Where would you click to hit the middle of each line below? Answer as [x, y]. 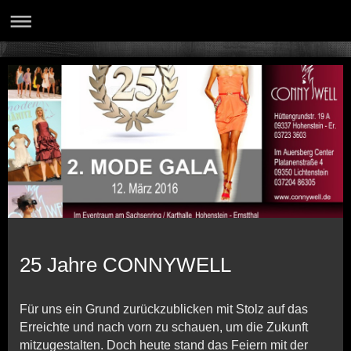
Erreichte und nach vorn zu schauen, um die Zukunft [164, 327]
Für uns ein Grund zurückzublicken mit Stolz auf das [164, 309]
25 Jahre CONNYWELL [125, 264]
